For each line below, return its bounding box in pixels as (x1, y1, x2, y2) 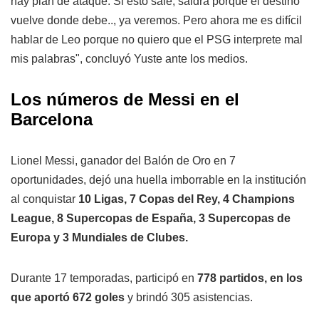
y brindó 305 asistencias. (125, 291, 253, 304)
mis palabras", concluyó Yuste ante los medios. (11, 53, 248, 66)
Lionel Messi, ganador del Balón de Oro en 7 (11, 155, 236, 167)
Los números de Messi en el (11, 90, 239, 110)
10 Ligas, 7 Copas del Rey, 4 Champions (78, 193, 295, 206)
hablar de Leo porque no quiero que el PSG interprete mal (11, 33, 303, 46)
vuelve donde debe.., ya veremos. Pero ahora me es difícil (11, 14, 302, 27)
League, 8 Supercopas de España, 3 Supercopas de (11, 212, 291, 225)
